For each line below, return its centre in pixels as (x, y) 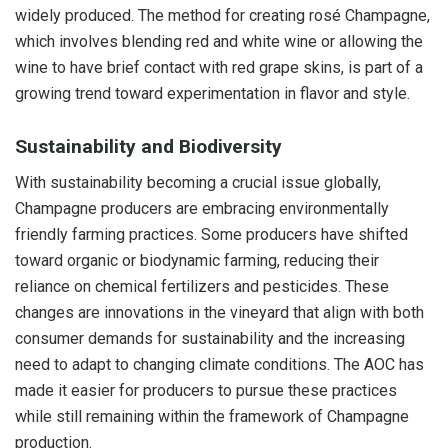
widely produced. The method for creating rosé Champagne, (222, 16)
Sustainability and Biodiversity (148, 146)
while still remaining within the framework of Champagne (212, 417)
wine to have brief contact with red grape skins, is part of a (219, 68)
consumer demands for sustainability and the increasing (210, 339)
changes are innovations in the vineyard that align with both (219, 313)
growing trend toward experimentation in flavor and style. (212, 94)
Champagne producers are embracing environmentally (202, 209)
